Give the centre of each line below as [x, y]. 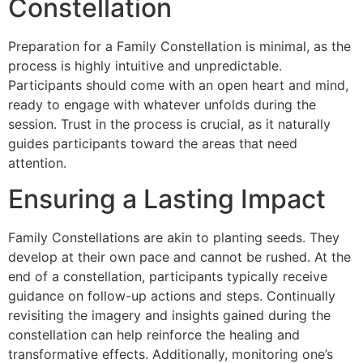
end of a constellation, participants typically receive [168, 276]
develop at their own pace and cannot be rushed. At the [179, 256]
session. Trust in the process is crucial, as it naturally [169, 124]
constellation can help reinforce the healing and [154, 334]
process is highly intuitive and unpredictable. [145, 65]
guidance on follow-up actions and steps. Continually [172, 295]
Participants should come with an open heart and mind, [178, 85]
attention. [37, 162]
